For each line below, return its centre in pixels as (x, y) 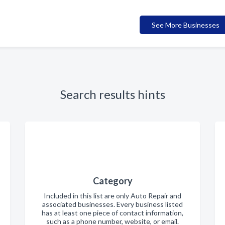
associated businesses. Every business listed (113, 204)
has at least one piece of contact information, (113, 212)
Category (113, 181)
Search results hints (113, 94)
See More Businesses (186, 25)
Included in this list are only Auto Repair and (113, 195)
